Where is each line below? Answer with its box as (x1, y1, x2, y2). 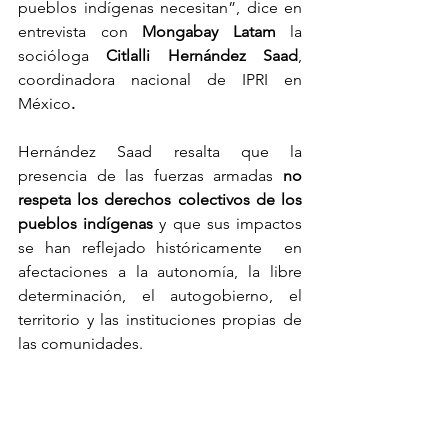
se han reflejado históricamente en (18, 237, 302, 257)
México (18, 93, 71, 113)
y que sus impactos (153, 213, 303, 233)
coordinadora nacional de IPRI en (18, 69, 302, 89)
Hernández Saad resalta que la (18, 141, 302, 161)
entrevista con (18, 21, 128, 41)
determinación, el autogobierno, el (18, 285, 302, 305)
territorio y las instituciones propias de (18, 309, 302, 329)
